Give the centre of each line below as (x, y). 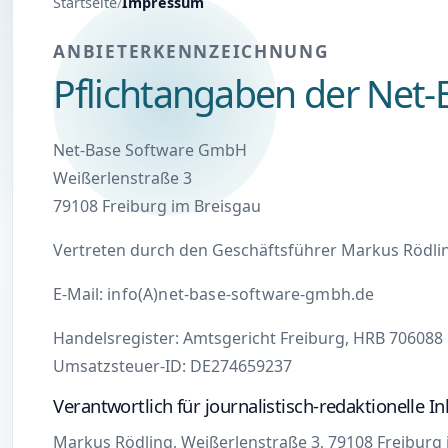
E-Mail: (80, 293)
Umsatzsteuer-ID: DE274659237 (173, 365)
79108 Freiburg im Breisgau (157, 205)
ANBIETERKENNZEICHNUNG (191, 52)
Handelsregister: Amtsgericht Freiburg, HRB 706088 (248, 337)
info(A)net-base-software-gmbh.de (241, 293)
